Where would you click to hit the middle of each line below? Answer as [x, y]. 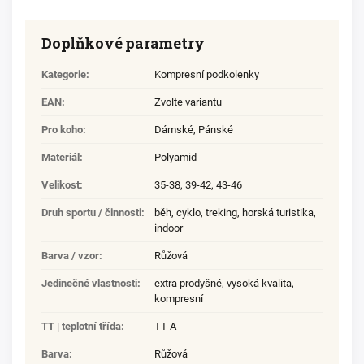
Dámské [174, 129]
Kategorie [64, 74]
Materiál [61, 157]
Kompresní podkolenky [207, 74]
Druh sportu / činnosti [91, 212]
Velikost [61, 184]
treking [221, 212]
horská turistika [278, 212]
